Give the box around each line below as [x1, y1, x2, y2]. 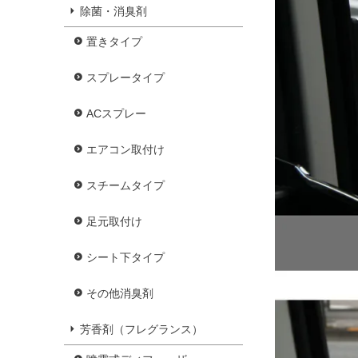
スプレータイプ [86, 71, 165, 85]
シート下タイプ [86, 251, 165, 265]
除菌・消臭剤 [80, 5, 147, 18]
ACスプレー [86, 107, 146, 121]
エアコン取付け [86, 143, 165, 157]
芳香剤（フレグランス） [80, 323, 203, 336]
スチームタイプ [86, 179, 165, 193]
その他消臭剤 [86, 287, 153, 300]
